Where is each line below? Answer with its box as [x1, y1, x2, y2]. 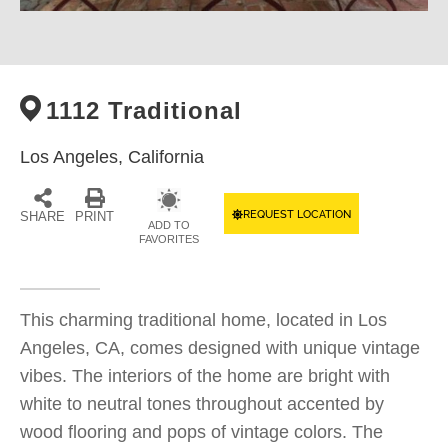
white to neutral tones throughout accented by [20, 394, 384, 414]
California [128, 147, 204, 167]
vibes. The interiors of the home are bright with [20, 366, 390, 386]
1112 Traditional [46, 97, 242, 124]
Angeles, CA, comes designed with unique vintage [20, 338, 420, 358]
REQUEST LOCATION [243, 208, 351, 221]
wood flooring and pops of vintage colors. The [20, 422, 383, 442]
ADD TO [148, 219, 190, 231]
